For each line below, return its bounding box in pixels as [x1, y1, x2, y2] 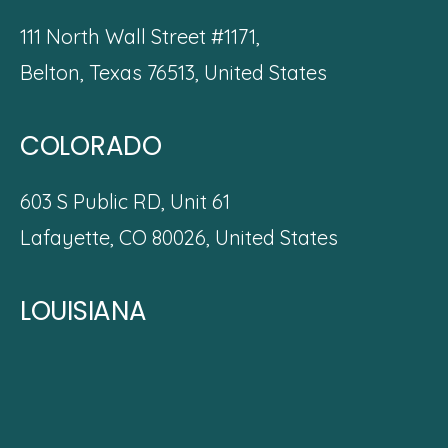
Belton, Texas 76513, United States [20, 59, 327, 85]
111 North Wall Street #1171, [20, 23, 260, 49]
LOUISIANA [20, 293, 147, 330]
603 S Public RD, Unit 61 [20, 189, 230, 215]
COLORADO [20, 127, 162, 164]
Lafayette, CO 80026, [20, 225, 215, 251]
